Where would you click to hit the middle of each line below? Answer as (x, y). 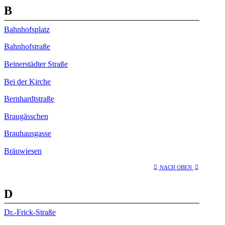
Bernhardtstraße (29, 99)
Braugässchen (26, 116)
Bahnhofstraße (27, 47)
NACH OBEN (176, 167)
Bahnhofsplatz (27, 29)
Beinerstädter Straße (36, 64)
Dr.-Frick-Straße (30, 212)
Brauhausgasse (28, 134)
